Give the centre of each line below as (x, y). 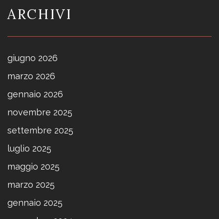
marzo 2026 (31, 76)
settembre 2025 (40, 130)
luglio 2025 (29, 148)
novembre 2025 (40, 112)
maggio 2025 (33, 166)
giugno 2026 (33, 58)
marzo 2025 (31, 184)
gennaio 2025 (35, 202)
